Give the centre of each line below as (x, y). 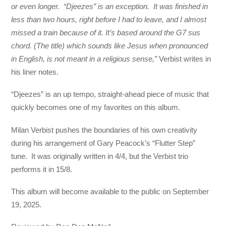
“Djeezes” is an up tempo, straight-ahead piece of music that (110, 94)
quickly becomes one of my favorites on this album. (96, 107)
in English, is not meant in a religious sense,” (85, 59)
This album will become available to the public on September (110, 191)
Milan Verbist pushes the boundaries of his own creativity (104, 130)
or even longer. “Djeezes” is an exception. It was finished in (110, 7)
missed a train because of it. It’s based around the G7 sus (106, 33)
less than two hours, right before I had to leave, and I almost (109, 20)
